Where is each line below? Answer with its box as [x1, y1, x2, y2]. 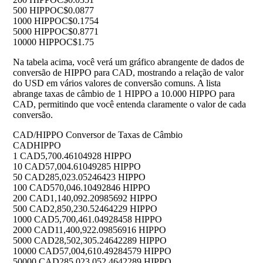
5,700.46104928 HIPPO [41, 151, 131, 161]
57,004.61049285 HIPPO [45, 161, 141, 172]
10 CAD [13, 161, 45, 172]
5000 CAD [13, 235, 55, 246]
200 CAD [13, 193, 50, 204]
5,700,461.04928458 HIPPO [55, 214, 162, 225]
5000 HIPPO [13, 26, 62, 37]
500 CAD [13, 204, 50, 214]
